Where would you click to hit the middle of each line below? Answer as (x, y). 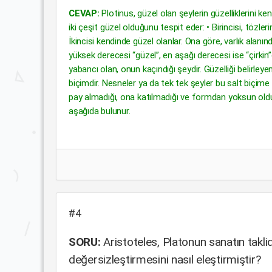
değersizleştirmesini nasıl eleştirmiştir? (165, 260)
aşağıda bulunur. (100, 111)
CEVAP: (84, 13)
